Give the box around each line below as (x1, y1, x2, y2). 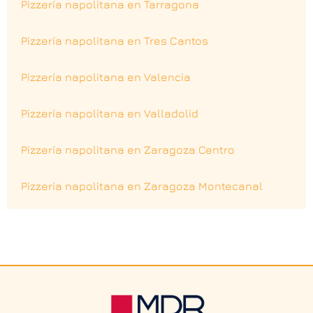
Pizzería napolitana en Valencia (21, 70, 191, 83)
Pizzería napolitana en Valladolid (21, 106, 198, 119)
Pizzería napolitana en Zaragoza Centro (21, 143, 235, 156)
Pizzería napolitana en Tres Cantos (21, 34, 208, 47)
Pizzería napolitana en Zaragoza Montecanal (21, 179, 263, 192)
